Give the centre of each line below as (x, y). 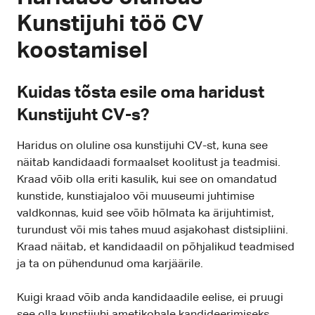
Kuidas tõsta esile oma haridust (141, 93)
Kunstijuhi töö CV (110, 25)
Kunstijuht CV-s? (83, 116)
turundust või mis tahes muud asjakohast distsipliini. (153, 231)
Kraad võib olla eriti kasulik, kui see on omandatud (147, 180)
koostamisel (83, 52)
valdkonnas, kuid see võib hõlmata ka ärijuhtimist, (146, 214)
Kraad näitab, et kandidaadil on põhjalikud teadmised (156, 248)
